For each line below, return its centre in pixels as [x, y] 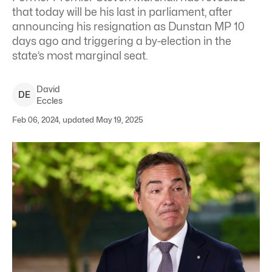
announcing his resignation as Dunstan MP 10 [128, 26]
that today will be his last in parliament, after [122, 12]
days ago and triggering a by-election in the [122, 41]
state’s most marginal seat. [80, 56]
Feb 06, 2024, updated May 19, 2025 [78, 120]
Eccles [49, 100]
